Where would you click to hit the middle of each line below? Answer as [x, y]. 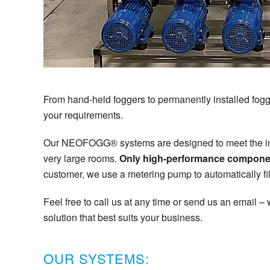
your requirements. [83, 115]
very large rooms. [81, 158]
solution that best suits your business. [123, 217]
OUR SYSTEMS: [96, 258]
